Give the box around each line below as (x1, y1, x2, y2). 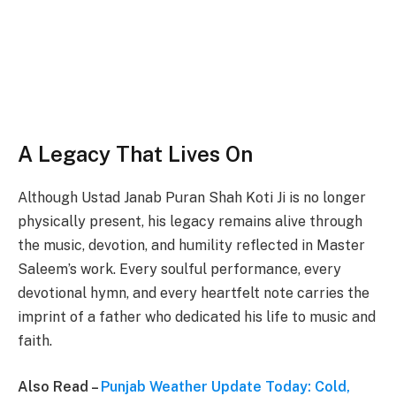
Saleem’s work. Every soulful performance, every (18, 261, 341, 278)
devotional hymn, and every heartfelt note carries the (18, 285, 369, 302)
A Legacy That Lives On (18, 141, 253, 167)
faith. (18, 332, 52, 350)
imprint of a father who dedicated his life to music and (18, 308, 376, 326)
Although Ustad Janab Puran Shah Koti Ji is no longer (18, 189, 366, 207)
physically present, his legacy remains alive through (18, 213, 362, 231)
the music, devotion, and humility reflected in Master (18, 237, 365, 255)
